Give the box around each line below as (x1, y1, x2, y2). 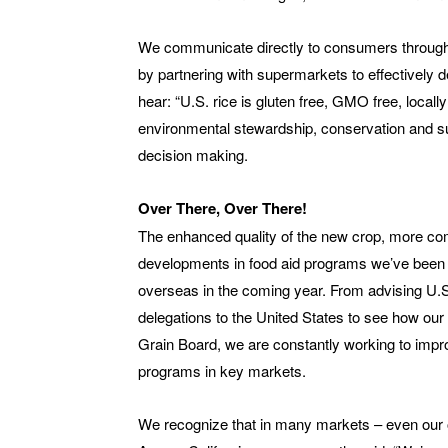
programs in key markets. (138, 360, 306, 382)
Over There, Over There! (138, 197, 307, 220)
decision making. (138, 144, 248, 166)
